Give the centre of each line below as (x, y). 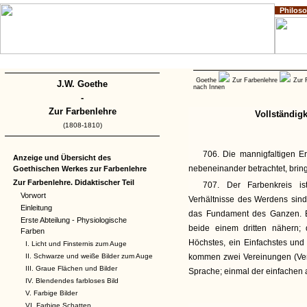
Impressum (44, 63)
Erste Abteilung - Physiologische (74, 220)
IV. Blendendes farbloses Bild (72, 281)
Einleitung (36, 208)
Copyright (79, 63)
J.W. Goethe (82, 84)
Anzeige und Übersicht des (62, 158)
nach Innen (209, 87)
